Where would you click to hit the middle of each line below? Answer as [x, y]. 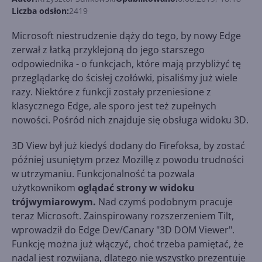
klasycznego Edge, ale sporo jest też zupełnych [114, 106]
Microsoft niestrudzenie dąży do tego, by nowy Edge [126, 36]
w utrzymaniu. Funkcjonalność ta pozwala [103, 174]
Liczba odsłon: [40, 11]
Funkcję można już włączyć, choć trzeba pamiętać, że [127, 244]
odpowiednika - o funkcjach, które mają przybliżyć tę [126, 64]
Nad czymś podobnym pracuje [164, 202]
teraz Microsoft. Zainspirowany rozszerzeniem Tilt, [123, 216]
